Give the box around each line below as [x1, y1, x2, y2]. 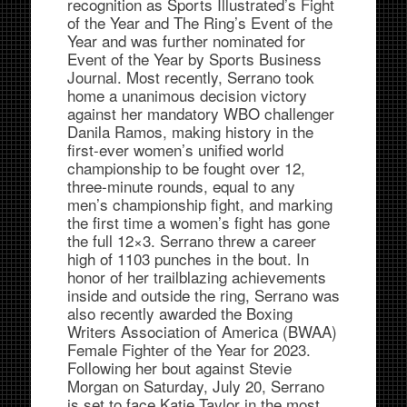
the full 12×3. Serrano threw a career [66, 228, 316, 252]
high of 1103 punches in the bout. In [66, 246, 309, 270]
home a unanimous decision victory [66, 83, 307, 106]
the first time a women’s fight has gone [66, 210, 330, 233]
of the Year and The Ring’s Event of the [66, 10, 333, 34]
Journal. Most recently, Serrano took [66, 65, 314, 88]
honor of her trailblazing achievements [66, 264, 326, 288]
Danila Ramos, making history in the [66, 119, 313, 143]
